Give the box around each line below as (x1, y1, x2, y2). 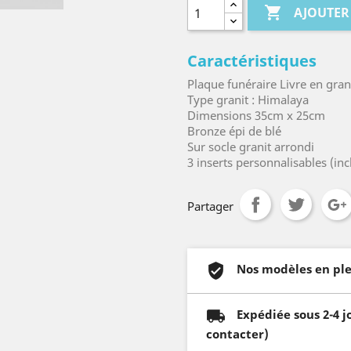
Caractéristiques (187, 49, 317, 71)
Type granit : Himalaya (187, 91, 309, 107)
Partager (187, 197, 233, 214)
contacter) (206, 325, 269, 342)
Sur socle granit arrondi (187, 138, 314, 154)
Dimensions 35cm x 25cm (187, 107, 325, 123)
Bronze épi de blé (187, 122, 281, 139)
